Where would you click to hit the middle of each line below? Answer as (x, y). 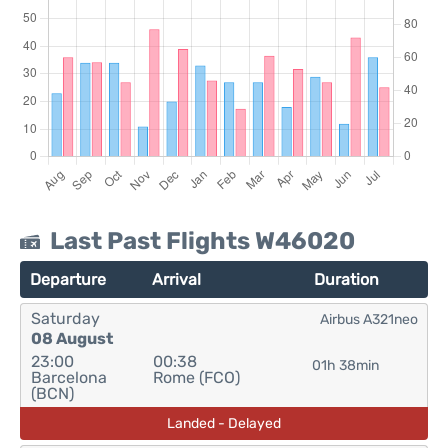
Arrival (177, 279)
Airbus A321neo (369, 319)
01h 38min (346, 365)
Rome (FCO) (196, 377)
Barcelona (69, 377)
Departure (68, 279)
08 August (72, 338)
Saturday (65, 318)
